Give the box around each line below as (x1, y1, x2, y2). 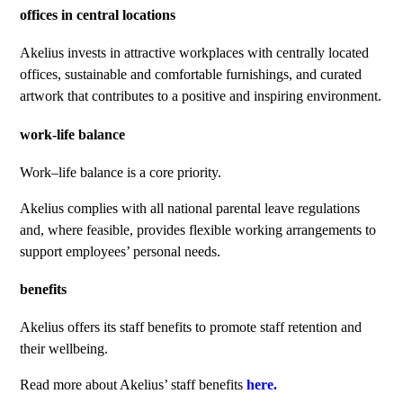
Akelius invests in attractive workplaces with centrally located (20, 45, 370, 61)
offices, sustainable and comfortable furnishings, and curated (20, 67, 363, 83)
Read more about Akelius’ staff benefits (20, 377, 247, 393)
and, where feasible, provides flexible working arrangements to (20, 221, 377, 237)
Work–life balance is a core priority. (20, 164, 222, 180)
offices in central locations (20, 7, 176, 23)
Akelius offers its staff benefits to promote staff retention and (20, 319, 363, 336)
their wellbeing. (20, 341, 109, 357)
